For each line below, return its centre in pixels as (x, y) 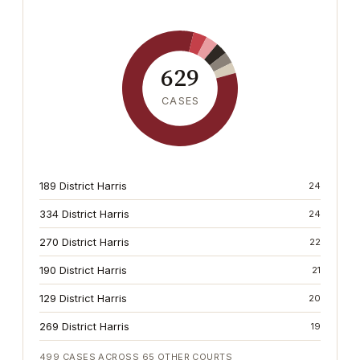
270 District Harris (84, 242)
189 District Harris (83, 186)
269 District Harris (84, 326)
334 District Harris (84, 214)
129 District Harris (83, 298)
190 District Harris (83, 270)
